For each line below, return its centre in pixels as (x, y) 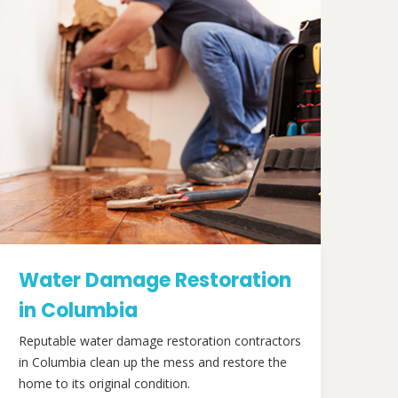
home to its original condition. (104, 383)
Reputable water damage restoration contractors (160, 341)
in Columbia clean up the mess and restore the (153, 362)
